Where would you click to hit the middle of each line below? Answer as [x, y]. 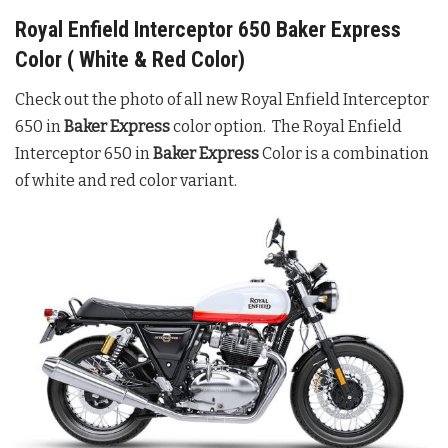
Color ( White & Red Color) [130, 60]
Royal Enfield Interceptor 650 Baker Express [208, 30]
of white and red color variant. [126, 181]
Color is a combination [344, 154]
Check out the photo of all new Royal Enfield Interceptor [222, 100]
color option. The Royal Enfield [286, 127]
